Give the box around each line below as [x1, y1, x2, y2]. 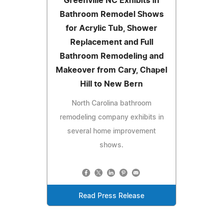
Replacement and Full [70, 38, 153, 46]
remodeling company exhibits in [59, 113, 164, 121]
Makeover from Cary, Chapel [56, 66, 167, 74]
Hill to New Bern [80, 80, 143, 88]
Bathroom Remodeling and [59, 52, 164, 60]
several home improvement [67, 127, 156, 135]
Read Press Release [79, 192, 144, 200]
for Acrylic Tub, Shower [66, 24, 157, 32]
